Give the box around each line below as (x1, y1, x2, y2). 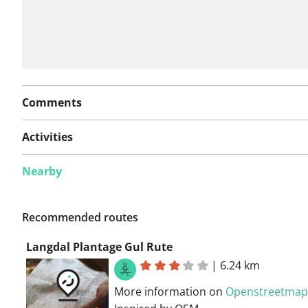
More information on (114, 283, 225, 299)
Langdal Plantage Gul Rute (26, 239, 173, 254)
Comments (22, 94, 82, 110)
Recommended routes (22, 209, 138, 225)
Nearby (22, 163, 62, 179)
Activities (22, 129, 73, 144)
